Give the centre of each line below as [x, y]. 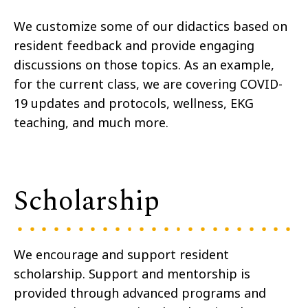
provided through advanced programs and [140, 293]
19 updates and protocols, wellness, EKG [134, 103]
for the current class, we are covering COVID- [148, 84]
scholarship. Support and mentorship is [132, 274]
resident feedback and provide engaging [134, 46]
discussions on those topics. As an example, [144, 65]
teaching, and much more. [95, 123]
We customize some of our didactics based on [151, 26]
